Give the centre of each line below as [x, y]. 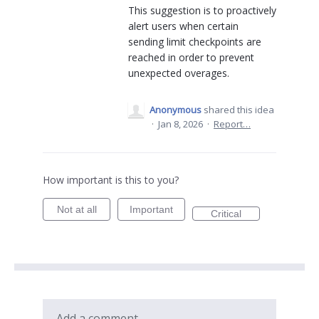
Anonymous [176, 110]
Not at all [77, 209]
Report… [232, 124]
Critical [226, 214]
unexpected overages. [179, 73]
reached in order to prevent [191, 57]
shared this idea [239, 110]
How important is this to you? [111, 180]
